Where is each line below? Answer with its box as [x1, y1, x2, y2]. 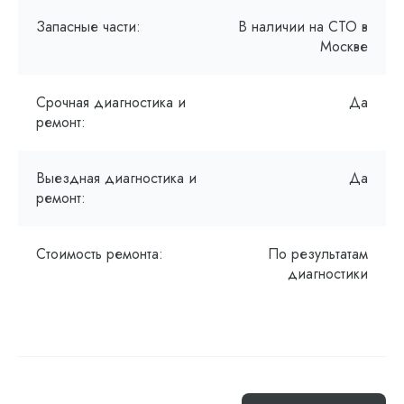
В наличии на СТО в [238, 16, 368, 37]
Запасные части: [36, 16, 141, 37]
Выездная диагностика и [36, 168, 197, 188]
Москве [320, 36, 368, 57]
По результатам [268, 243, 368, 264]
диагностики [288, 263, 368, 284]
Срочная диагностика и [36, 92, 186, 113]
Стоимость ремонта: [36, 243, 163, 264]
